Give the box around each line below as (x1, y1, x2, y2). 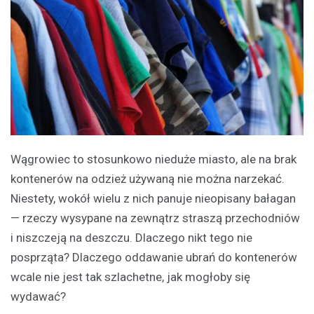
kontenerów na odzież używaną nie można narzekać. (11, 171, 285, 186)
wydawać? (11, 289, 66, 303)
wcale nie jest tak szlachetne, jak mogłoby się (11, 269, 250, 284)
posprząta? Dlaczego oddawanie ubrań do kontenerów (11, 250, 297, 264)
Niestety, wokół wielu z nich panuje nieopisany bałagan (11, 191, 296, 205)
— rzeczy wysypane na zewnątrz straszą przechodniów (11, 210, 300, 225)
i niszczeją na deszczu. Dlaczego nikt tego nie (11, 230, 252, 245)
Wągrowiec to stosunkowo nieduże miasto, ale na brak (11, 151, 296, 166)
